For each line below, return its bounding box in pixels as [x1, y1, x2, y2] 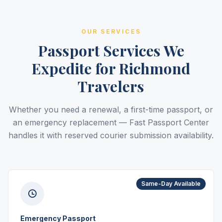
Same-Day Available [141, 180, 201, 187]
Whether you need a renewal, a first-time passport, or [9, 105, 213, 114]
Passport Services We [38, 41, 184, 60]
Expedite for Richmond [32, 58, 190, 78]
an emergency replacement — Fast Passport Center [13, 117, 209, 127]
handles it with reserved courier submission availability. [8, 130, 214, 140]
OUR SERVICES [81, 28, 141, 35]
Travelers [78, 76, 144, 96]
